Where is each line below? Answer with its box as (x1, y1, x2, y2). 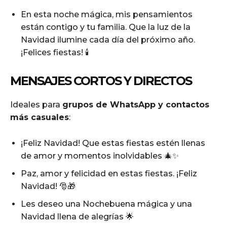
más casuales (10, 112, 69, 122)
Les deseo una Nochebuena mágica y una (21, 199, 192, 209)
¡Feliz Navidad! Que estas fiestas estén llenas (21, 138, 205, 148)
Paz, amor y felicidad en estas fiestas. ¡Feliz (21, 168, 197, 178)
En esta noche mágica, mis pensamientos (21, 9, 193, 19)
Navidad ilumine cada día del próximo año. (21, 34, 195, 45)
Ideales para (10, 99, 62, 109)
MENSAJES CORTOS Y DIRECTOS (10, 73, 192, 88)
